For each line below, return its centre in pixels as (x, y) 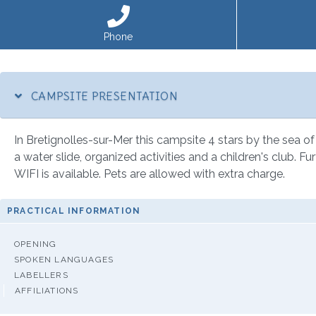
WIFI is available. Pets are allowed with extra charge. (150, 174)
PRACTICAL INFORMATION (74, 211)
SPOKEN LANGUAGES (64, 259)
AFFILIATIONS (47, 290)
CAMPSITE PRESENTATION (103, 96)
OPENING (36, 244)
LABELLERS (41, 275)
